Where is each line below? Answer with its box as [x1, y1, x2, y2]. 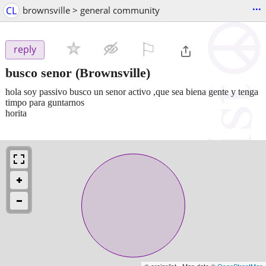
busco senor [5, 65, 72, 80]
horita [5, 107, 27, 118]
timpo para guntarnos [5, 97, 84, 107]
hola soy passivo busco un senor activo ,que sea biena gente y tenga [5, 86, 258, 97]
